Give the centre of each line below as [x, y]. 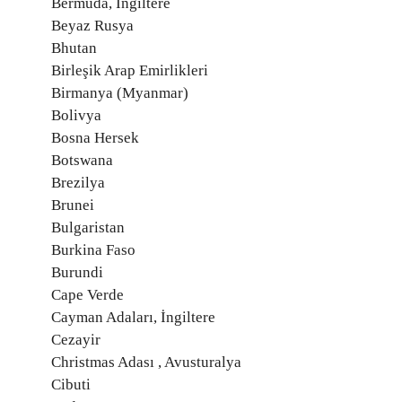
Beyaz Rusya [92, 26]
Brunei [73, 205]
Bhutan [74, 48]
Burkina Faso [93, 250]
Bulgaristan [88, 227]
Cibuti [71, 385]
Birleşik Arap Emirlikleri [130, 70]
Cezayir [76, 340]
